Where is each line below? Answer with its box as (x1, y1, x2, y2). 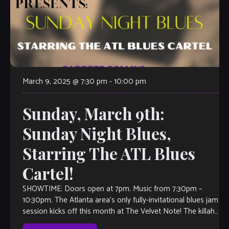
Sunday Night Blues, (22, 123, 171, 145)
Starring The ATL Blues (22, 143, 195, 165)
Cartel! (22, 163, 74, 185)
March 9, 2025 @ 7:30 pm (22, 75, 107, 88)
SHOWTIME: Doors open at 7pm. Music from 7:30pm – (22, 182, 202, 196)
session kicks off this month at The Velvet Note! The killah (22, 205, 215, 218)
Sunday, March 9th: (22, 103, 165, 125)
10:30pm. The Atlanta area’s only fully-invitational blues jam (22, 194, 218, 207)
